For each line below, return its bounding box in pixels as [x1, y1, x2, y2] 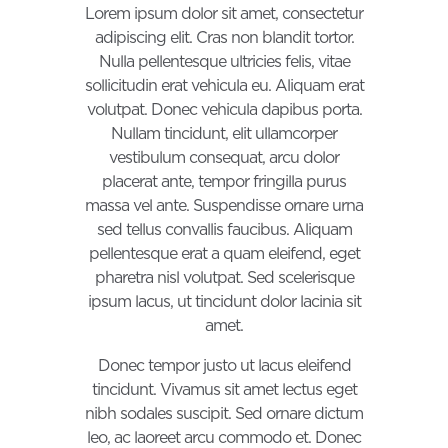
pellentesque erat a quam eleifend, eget [88, 244, 360, 264]
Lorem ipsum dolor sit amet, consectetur [85, 4, 363, 24]
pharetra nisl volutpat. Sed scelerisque [94, 268, 354, 288]
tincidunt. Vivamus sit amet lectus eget [91, 380, 357, 400]
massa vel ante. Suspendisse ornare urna [85, 196, 363, 216]
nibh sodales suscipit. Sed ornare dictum [85, 404, 363, 424]
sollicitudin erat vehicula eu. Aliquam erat [84, 76, 364, 96]
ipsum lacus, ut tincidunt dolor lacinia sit [87, 292, 361, 312]
